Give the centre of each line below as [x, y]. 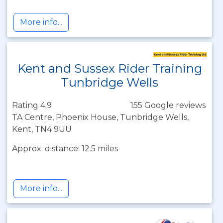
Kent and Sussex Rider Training [110, 68]
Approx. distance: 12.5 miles [65, 149]
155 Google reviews [168, 105]
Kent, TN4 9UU [42, 129]
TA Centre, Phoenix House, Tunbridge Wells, [100, 117]
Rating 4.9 [32, 105]
